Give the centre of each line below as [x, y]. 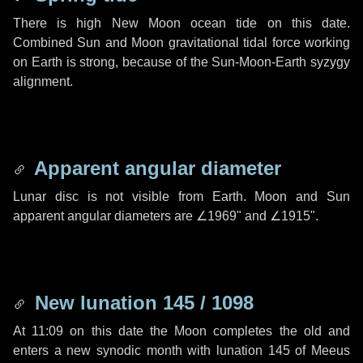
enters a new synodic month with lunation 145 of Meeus [181, 350]
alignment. [43, 81]
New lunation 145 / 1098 [141, 303]
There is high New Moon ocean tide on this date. [181, 23]
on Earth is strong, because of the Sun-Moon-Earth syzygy [181, 62]
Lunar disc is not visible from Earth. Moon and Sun [181, 196]
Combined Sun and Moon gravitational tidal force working [181, 43]
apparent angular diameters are [105, 216]
